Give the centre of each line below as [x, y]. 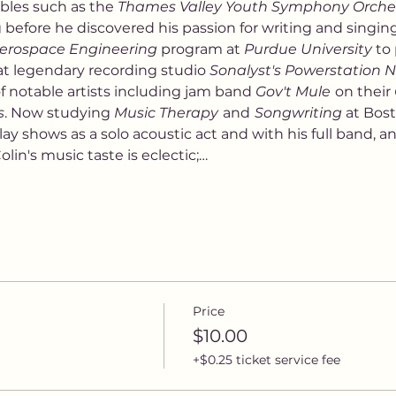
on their [364, 91]
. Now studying [59, 113]
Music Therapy [166, 113]
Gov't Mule [293, 91]
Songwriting [300, 113]
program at [200, 49]
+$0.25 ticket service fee [266, 360]
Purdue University [308, 49]
